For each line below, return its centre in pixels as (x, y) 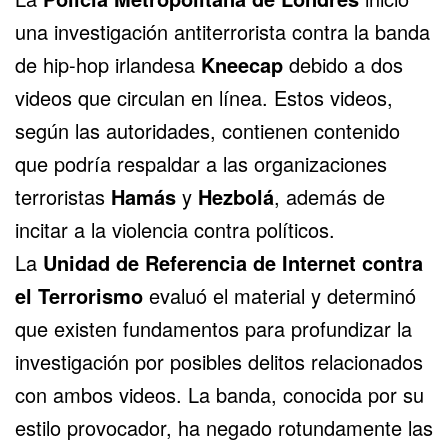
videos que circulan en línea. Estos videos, (204, 98)
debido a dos (343, 65)
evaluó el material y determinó (279, 296)
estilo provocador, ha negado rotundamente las (224, 428)
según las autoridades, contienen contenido (207, 131)
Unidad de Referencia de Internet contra (233, 263)
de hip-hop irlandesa (108, 65)
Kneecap (242, 65)
